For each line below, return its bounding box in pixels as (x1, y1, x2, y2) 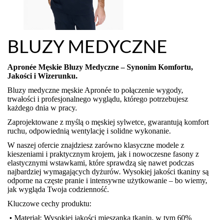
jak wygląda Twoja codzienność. (7, 185, 109, 193)
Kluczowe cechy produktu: (7, 199, 91, 208)
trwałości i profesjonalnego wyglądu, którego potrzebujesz (7, 95, 188, 103)
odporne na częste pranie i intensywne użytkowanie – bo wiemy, (7, 176, 207, 185)
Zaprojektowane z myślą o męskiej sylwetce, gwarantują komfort (7, 118, 209, 126)
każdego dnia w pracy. (7, 104, 77, 112)
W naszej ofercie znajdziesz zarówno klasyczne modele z (7, 141, 184, 149)
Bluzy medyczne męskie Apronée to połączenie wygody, (7, 86, 183, 94)
